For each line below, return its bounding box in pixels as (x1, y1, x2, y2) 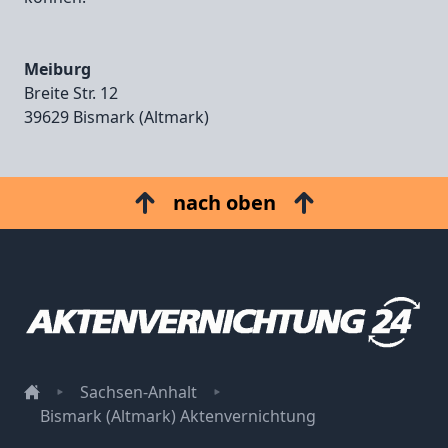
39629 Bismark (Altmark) (24, 106, 209, 129)
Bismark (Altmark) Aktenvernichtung (40, 405, 316, 428)
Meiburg (24, 58, 91, 81)
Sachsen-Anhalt (80, 381, 197, 404)
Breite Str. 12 (24, 82, 118, 105)
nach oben (172, 189, 276, 217)
